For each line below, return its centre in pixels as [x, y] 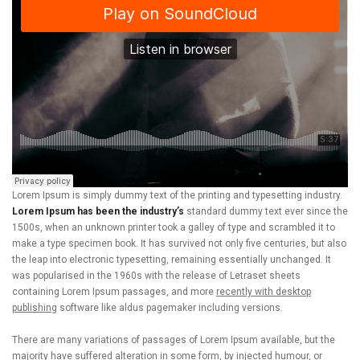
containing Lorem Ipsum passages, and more [114, 292]
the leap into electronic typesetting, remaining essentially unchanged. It [172, 260]
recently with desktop [264, 292]
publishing [35, 308]
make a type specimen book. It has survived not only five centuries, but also [179, 243]
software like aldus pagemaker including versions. [170, 308]
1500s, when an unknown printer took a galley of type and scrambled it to [174, 227]
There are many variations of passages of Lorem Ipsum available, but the [174, 340]
